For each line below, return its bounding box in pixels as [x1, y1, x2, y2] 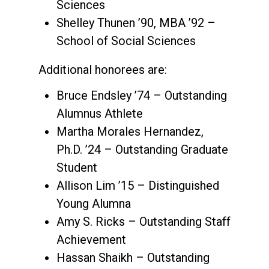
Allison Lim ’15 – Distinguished [56, 178, 219, 193]
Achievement [56, 232, 126, 247]
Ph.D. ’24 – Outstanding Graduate [56, 142, 228, 157]
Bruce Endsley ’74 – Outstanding [56, 88, 227, 103]
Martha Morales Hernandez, [56, 124, 204, 139]
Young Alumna [56, 196, 131, 211]
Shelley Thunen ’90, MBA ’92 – [56, 15, 216, 30]
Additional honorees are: [38, 62, 167, 77]
